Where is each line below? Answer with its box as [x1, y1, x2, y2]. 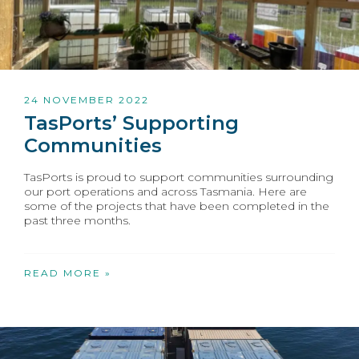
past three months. [24, 213, 131, 228]
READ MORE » [24, 267, 111, 280]
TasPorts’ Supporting [24, 111, 239, 135]
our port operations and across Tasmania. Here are [24, 184, 307, 200]
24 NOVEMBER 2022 [24, 94, 149, 107]
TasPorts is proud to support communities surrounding [24, 170, 333, 185]
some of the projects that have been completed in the [24, 199, 329, 214]
